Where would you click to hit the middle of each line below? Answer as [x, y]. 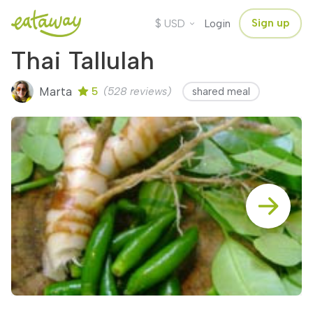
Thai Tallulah [83, 60]
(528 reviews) [134, 92]
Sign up [270, 23]
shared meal [221, 92]
